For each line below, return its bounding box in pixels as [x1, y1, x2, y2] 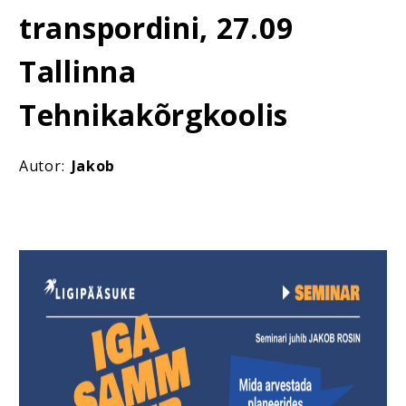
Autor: [19, 156, 72, 176]
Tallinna [19, 52, 137, 91]
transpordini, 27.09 [19, 8, 294, 47]
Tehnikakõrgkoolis [19, 95, 288, 134]
